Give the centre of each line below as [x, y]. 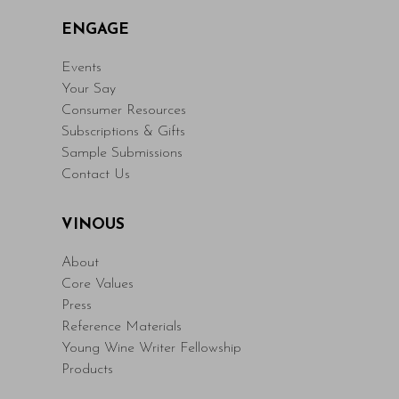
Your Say [88, 89]
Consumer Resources [123, 110]
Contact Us [95, 175]
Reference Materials [121, 327]
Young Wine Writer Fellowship [151, 348]
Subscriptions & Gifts [123, 132]
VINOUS [93, 225]
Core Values [97, 284]
